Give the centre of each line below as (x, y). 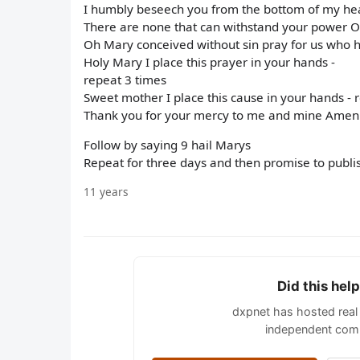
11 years (106, 191)
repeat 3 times (125, 80)
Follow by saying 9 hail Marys (167, 145)
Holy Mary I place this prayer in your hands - (209, 62)
